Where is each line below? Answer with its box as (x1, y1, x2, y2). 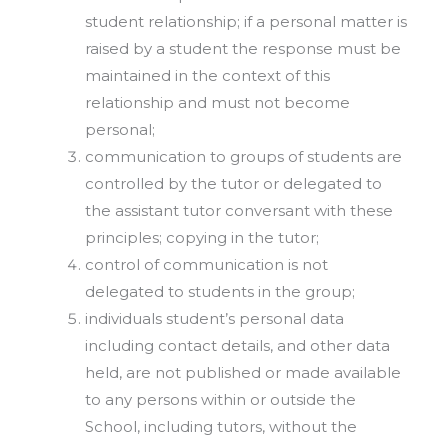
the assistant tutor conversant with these (85, 200, 393, 220)
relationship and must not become (85, 92, 350, 112)
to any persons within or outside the (85, 389, 356, 409)
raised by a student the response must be (85, 38, 401, 58)
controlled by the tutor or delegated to (85, 173, 382, 193)
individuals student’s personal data (85, 308, 344, 328)
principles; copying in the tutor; (85, 227, 319, 247)
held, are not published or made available (85, 362, 401, 382)
